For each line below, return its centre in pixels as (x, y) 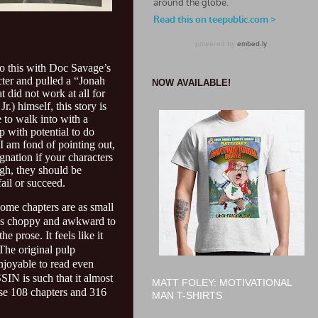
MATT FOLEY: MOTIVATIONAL (222, 283)
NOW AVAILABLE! (191, 82)
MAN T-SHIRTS (187, 296)
